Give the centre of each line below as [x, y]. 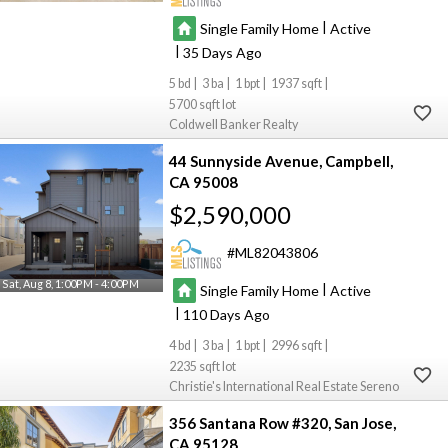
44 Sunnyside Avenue [244, 161]
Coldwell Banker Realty [234, 125]
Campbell [358, 161]
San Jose [364, 423]
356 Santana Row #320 [249, 423]
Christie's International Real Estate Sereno [284, 387]
